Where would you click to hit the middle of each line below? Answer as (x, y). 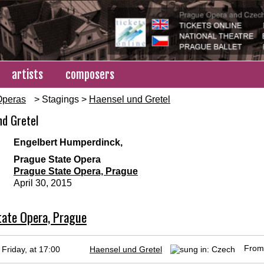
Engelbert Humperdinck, (68, 143)
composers (90, 75)
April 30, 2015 (43, 183)
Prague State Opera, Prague (76, 171)
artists (27, 75)
